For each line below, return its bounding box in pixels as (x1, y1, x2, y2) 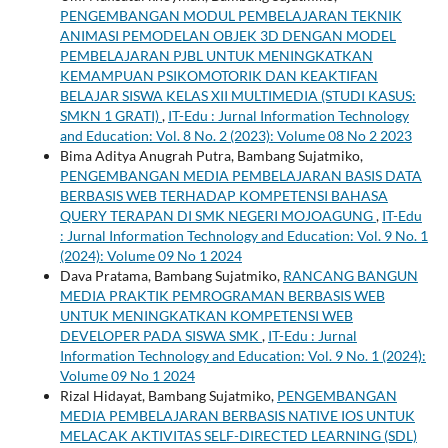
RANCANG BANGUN (282, 266, 418, 284)
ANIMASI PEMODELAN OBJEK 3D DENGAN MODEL (59, 26, 396, 44)
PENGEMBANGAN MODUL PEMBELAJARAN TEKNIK (59, 6, 402, 24)
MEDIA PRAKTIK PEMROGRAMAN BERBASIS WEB (59, 286, 385, 304)
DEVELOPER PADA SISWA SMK (59, 326, 262, 344)
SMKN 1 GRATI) (59, 106, 162, 124)
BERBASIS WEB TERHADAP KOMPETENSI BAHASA (59, 186, 388, 204)
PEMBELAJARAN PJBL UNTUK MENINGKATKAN (59, 46, 373, 64)
